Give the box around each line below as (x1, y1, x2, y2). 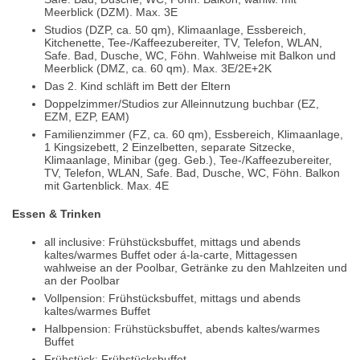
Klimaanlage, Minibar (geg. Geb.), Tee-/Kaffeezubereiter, (44, 153, 332, 167)
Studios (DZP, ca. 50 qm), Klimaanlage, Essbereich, (44, 23, 306, 37)
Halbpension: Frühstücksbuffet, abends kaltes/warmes (44, 321, 320, 335)
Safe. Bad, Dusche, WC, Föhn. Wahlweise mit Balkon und (44, 49, 336, 63)
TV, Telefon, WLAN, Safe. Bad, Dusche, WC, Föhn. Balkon (44, 166, 340, 180)
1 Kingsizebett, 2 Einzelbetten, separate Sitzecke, (44, 141, 295, 154)
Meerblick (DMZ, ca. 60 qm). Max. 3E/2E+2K (44, 62, 272, 76)
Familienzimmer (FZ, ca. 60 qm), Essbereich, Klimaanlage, (44, 128, 343, 141)
